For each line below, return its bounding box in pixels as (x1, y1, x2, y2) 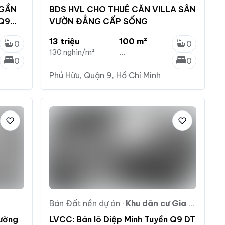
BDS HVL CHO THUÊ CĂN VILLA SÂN (49, 4, 196, 14)
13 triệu (49, 36, 79, 46)
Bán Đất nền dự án (49, 198, 120, 208)
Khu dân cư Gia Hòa (125, 198, 188, 208)
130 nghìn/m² (49, 47, 95, 57)
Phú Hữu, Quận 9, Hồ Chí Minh (49, 70, 161, 80)
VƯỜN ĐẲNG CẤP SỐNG (49, 16, 148, 26)
